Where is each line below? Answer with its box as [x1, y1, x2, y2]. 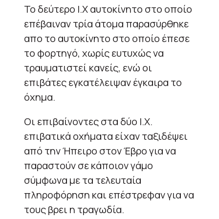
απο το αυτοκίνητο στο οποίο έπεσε [24, 31, 190, 45]
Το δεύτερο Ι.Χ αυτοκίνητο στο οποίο [24, 2, 192, 16]
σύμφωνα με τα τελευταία [24, 173, 141, 187]
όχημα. [24, 90, 55, 104]
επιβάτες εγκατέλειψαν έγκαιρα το [24, 75, 182, 89]
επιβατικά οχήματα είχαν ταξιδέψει [24, 129, 188, 143]
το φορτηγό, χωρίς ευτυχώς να [24, 46, 164, 60]
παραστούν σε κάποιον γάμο [24, 158, 153, 172]
